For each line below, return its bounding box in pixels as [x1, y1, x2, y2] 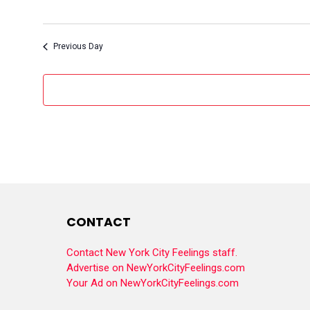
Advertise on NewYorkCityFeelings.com [66, 261, 245, 274]
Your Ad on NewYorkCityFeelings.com [66, 276, 239, 289]
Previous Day [53, 42, 103, 52]
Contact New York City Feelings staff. [66, 246, 237, 259]
